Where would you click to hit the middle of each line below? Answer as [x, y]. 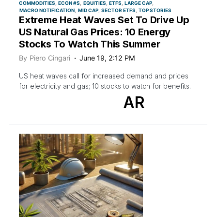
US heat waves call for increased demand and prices [104, 76]
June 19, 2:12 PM [108, 58]
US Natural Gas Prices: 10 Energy [95, 32]
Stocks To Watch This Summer [90, 44]
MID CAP [88, 10]
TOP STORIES [155, 10]
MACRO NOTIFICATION [47, 10]
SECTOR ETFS [118, 10]
